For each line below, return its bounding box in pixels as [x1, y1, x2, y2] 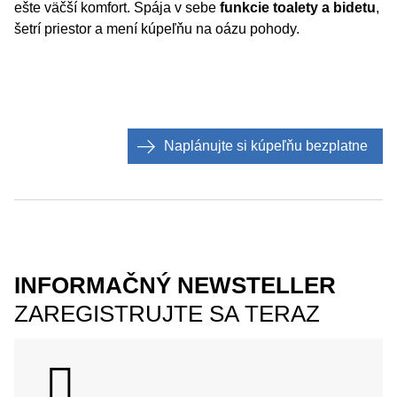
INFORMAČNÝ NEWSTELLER [14, 272, 336, 299]
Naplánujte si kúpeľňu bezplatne [164, 138, 368, 153]
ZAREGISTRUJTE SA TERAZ [14, 300, 320, 327]
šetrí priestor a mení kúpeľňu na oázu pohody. [14, 21, 300, 36]
